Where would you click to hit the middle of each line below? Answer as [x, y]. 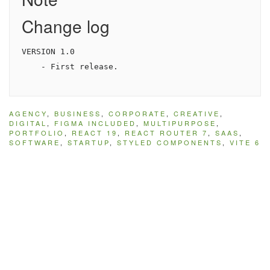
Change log [66, 26]
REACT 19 [95, 133]
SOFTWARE [35, 143]
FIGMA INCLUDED [95, 123]
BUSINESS [78, 114]
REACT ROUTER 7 [166, 133]
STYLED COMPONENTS [170, 143]
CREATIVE [197, 114]
